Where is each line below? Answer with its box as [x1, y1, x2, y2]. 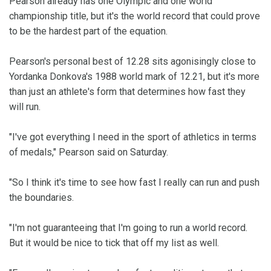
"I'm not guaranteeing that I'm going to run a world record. [9, 222, 247, 234]
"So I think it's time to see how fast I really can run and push [9, 177, 260, 189]
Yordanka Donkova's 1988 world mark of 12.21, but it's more [9, 71, 260, 83]
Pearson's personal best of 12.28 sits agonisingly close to [9, 56, 256, 68]
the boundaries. [9, 192, 74, 204]
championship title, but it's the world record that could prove [9, 10, 260, 22]
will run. [9, 101, 41, 113]
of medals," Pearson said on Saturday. [9, 146, 168, 158]
